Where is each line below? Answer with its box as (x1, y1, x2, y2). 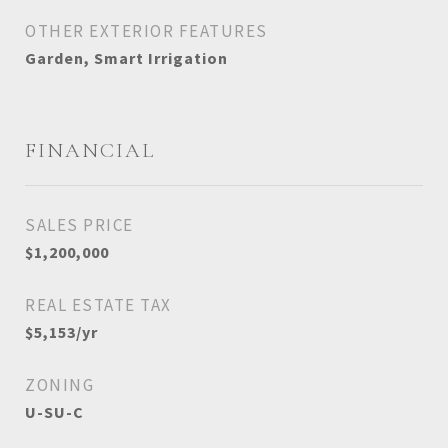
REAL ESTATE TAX (25, 294, 172, 316)
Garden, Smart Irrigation (25, 48, 228, 68)
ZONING (25, 374, 94, 396)
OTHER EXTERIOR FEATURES (25, 20, 268, 42)
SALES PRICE (25, 214, 134, 236)
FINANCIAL (25, 138, 155, 163)
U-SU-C (25, 402, 84, 422)
